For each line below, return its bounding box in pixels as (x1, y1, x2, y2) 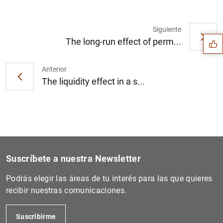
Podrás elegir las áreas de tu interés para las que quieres (6, 174, 213, 184)
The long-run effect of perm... (66, 36, 181, 47)
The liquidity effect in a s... (42, 76, 145, 87)
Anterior (42, 65, 67, 73)
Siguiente (153, 25, 181, 33)
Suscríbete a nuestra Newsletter (6, 153, 141, 164)
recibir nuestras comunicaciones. (6, 186, 127, 196)
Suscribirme (16, 213, 56, 221)
